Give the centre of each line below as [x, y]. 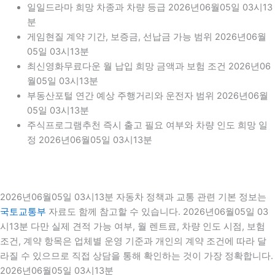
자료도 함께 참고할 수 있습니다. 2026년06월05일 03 [157, 212]
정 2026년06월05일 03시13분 [89, 140]
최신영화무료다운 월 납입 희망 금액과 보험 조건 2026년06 [149, 66]
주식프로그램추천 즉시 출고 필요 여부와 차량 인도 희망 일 [147, 125]
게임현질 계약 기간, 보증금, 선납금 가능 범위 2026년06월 [146, 37]
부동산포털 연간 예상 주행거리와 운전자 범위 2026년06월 [147, 95]
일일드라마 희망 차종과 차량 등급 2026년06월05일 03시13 [149, 7]
